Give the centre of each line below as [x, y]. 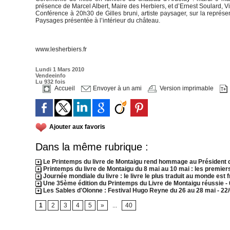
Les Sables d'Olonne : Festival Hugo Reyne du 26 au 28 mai [129, 190]
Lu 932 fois [50, 82]
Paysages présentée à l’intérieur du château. [98, 21]
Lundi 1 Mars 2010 [60, 69]
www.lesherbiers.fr [61, 49]
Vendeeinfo [51, 75]
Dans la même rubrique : [92, 147]
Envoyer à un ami [116, 89]
